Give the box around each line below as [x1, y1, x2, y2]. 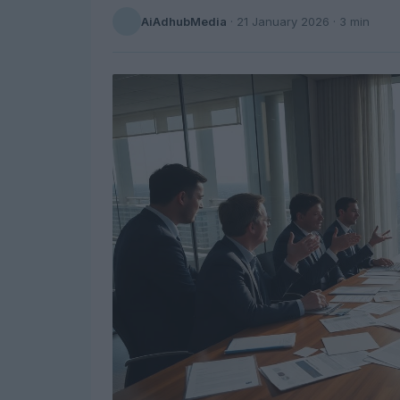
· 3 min [329, 13, 370, 29]
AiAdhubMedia [141, 13, 227, 29]
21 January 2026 [237, 13, 329, 29]
